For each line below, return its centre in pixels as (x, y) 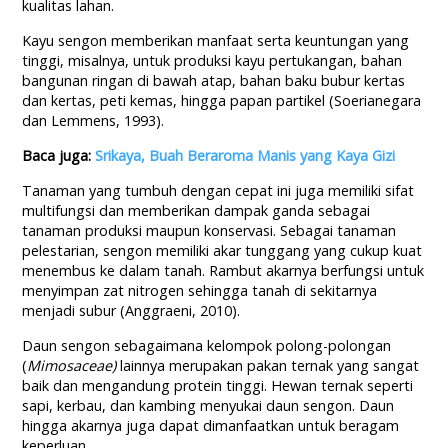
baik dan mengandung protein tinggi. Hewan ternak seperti (218, 386)
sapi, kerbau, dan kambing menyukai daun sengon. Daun (208, 406)
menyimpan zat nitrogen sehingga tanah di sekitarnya (200, 291)
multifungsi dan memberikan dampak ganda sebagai (196, 211)
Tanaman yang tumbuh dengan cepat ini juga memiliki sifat (218, 191)
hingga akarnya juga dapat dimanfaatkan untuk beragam (211, 426)
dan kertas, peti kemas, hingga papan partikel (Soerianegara (222, 101)
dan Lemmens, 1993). (93, 121)
